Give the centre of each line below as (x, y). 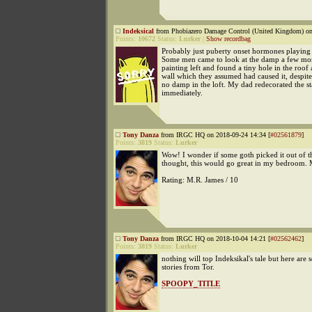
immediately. (182, 93)
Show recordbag (228, 39)
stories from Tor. (188, 267)
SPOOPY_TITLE (191, 283)
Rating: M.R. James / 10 (200, 180)
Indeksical (138, 31)
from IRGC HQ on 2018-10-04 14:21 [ (214, 239)
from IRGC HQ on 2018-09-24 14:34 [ (214, 135)
